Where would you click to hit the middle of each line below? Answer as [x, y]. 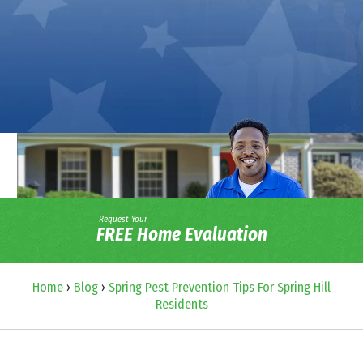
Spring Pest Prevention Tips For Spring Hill [220, 287]
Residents [181, 304]
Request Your [123, 220]
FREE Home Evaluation [181, 235]
